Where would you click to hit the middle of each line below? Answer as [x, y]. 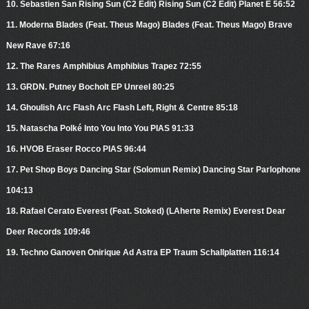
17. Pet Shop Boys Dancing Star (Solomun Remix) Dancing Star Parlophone [153, 170]
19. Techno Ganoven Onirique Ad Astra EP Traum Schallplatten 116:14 [142, 253]
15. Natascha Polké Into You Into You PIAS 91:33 [100, 129]
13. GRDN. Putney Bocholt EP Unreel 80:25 [90, 87]
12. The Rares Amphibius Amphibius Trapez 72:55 [103, 67]
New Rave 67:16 [38, 46]
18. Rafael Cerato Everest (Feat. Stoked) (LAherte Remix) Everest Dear [146, 211]
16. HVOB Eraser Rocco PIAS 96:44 [76, 149]
